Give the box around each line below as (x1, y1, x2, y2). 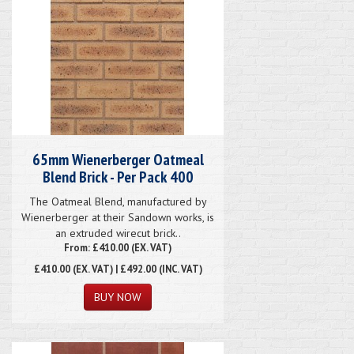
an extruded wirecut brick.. (55, 225, 181, 240)
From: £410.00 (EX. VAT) (64, 240, 171, 254)
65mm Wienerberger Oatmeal (32, 149, 204, 170)
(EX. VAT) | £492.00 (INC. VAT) (70, 262, 202, 275)
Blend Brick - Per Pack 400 (42, 166, 194, 187)
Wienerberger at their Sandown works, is (21, 209, 214, 224)
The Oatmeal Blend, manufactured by (28, 194, 207, 209)
